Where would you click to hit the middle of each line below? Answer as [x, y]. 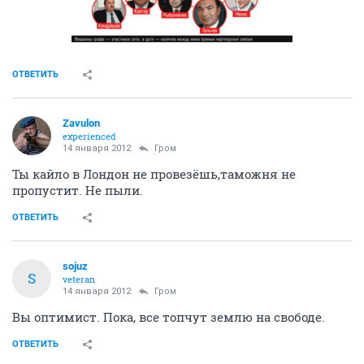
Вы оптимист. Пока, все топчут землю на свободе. [169, 316]
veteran [79, 279]
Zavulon [81, 123]
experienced [89, 136]
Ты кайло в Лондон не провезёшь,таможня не [154, 173]
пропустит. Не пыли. [78, 190]
